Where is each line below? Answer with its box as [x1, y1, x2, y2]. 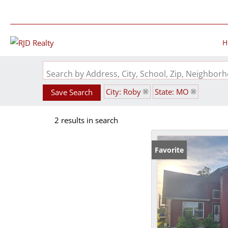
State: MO [155, 87, 189, 97]
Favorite [155, 145, 184, 155]
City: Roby [106, 87, 141, 97]
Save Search [51, 87, 93, 97]
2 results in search [54, 115, 118, 125]
